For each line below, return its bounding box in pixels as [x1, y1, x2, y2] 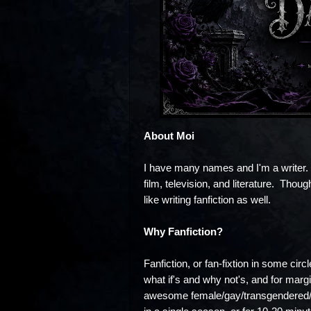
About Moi [143, 129, 194, 142]
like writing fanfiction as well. [143, 193, 271, 205]
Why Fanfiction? [143, 225, 223, 237]
